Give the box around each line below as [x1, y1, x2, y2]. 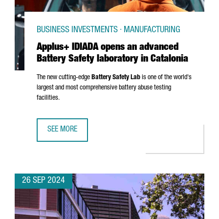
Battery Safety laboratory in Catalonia [37, 55, 188, 65]
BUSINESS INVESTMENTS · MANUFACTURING [37, 26, 180, 35]
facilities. [37, 95, 60, 102]
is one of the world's [140, 74, 192, 81]
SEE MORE [47, 126, 77, 134]
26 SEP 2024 [22, 176, 65, 185]
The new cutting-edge [37, 74, 91, 81]
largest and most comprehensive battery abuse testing [37, 85, 171, 91]
